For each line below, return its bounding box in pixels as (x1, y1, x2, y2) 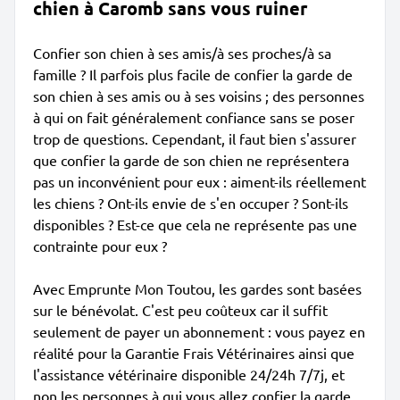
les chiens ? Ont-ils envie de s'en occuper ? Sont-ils (33, 194, 348, 212)
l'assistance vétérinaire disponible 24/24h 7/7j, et (33, 365, 345, 383)
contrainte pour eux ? (33, 237, 167, 254)
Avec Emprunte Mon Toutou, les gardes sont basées (33, 279, 362, 297)
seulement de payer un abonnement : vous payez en (33, 322, 365, 340)
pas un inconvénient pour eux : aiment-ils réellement (33, 172, 366, 190)
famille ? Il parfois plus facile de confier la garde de (33, 65, 353, 83)
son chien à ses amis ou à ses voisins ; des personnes (33, 87, 364, 104)
